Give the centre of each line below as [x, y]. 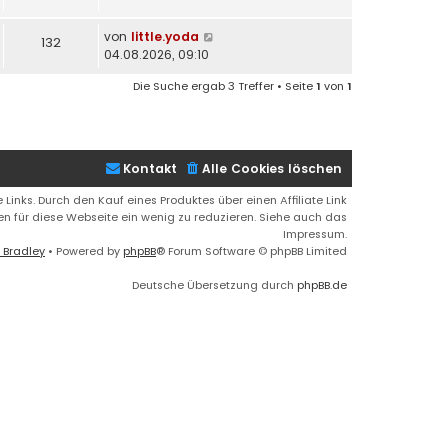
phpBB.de [322, 284]
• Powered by [84, 250]
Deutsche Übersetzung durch [214, 284]
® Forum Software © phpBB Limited [251, 250]
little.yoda [165, 36]
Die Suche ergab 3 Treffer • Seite [224, 85]
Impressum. [315, 233]
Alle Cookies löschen [272, 168]
